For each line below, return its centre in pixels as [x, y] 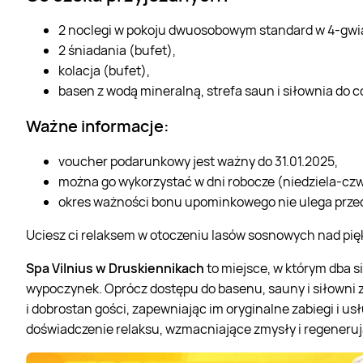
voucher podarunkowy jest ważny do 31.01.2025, [198, 162]
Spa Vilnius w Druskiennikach [115, 269]
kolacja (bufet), [104, 71]
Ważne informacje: [98, 126]
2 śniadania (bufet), [117, 51]
